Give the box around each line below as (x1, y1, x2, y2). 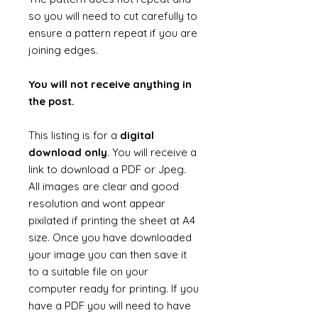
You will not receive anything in (28, 77, 192, 91)
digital (120, 128, 154, 142)
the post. (28, 94, 75, 108)
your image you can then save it (28, 248, 187, 261)
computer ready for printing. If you (28, 282, 199, 295)
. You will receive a (107, 146, 197, 159)
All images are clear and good (28, 180, 179, 193)
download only (28, 146, 107, 159)
